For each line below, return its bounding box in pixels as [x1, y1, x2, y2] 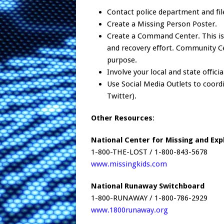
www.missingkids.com [91, 159, 167, 169]
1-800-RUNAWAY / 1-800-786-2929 [91, 193, 207, 203]
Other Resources [91, 113, 152, 123]
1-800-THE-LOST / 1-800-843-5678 [91, 147, 207, 157]
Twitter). [107, 91, 136, 101]
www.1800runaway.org [91, 205, 168, 215]
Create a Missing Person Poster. [107, 19, 217, 29]
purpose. [107, 55, 137, 65]
